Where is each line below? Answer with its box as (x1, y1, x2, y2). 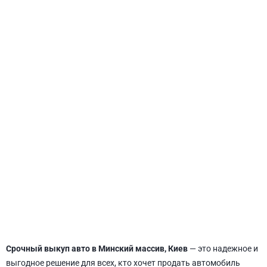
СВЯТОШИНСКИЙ (104, 141, 163, 150)
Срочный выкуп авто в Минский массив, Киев (6, 244, 188, 253)
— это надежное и (188, 244, 258, 253)
